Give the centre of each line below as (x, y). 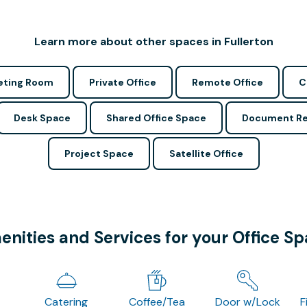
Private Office (122, 82)
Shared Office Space (156, 118)
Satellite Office (206, 153)
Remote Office (227, 82)
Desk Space (42, 118)
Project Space (99, 153)
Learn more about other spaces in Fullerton (153, 41)
